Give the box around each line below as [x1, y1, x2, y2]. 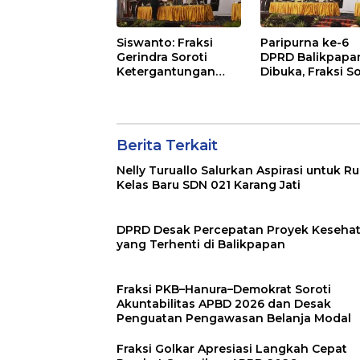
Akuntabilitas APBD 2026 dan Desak [117, 296, 331, 311]
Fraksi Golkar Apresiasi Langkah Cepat [117, 341, 347, 356]
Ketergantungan [117, 63, 215, 79]
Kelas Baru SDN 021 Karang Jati [117, 177, 301, 192]
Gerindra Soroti [117, 49, 207, 64]
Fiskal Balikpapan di [117, 78, 236, 93]
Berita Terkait [117, 136, 218, 154]
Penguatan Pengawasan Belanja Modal [117, 310, 351, 325]
